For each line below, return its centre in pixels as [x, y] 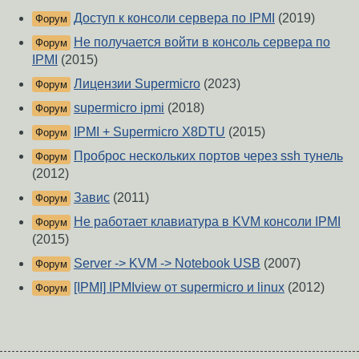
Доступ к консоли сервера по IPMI [174, 18]
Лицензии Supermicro [137, 84]
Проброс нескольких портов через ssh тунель [208, 156]
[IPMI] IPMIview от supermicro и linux [179, 288]
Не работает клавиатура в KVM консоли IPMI [207, 222]
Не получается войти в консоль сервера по [202, 42]
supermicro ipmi [119, 108]
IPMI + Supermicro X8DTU [149, 132]
